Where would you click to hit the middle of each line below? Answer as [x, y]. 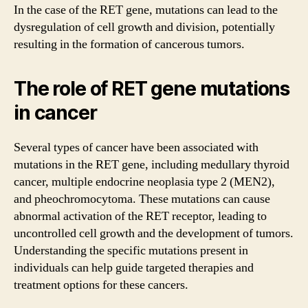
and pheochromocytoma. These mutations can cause [142, 199]
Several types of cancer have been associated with [136, 147]
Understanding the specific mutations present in [131, 250]
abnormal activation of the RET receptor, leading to [140, 216]
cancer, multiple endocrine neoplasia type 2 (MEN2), [144, 181]
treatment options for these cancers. [101, 285]
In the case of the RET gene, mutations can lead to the [146, 10]
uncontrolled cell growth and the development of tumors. [154, 233]
